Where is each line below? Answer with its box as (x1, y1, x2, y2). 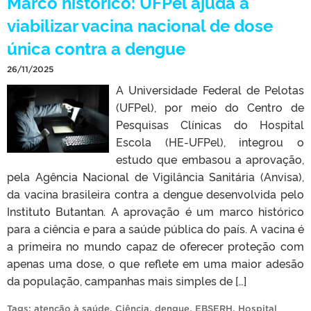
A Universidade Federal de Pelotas (116, 81, 304, 97)
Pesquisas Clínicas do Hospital (116, 116, 304, 132)
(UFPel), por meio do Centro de (116, 99, 304, 115)
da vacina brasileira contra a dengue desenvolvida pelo (7, 185, 304, 201)
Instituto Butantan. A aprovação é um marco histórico (7, 203, 304, 219)
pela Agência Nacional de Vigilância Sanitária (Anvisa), (7, 168, 304, 184)
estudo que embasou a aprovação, (116, 151, 304, 167)
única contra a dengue (7, 35, 185, 59)
